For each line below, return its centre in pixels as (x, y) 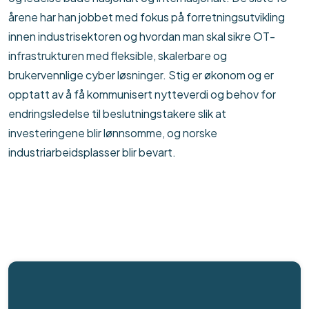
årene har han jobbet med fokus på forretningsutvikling (147, 17)
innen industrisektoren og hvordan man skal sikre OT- (142, 36)
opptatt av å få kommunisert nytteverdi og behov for (142, 94)
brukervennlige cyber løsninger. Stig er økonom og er (141, 74)
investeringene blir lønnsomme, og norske (113, 132)
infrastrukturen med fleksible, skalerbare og (118, 55)
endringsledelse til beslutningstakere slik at (117, 113)
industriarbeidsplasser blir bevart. (92, 152)
